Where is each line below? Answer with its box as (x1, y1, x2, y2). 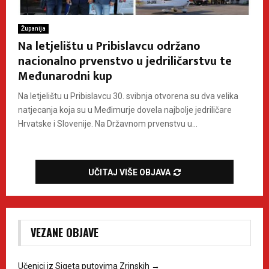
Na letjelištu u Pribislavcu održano (18, 35, 200, 56)
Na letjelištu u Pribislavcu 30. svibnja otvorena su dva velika (18, 91, 238, 101)
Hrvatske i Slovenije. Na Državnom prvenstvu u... (18, 118, 198, 128)
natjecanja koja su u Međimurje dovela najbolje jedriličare (18, 104, 232, 115)
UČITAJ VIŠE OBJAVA (88, 167, 171, 177)
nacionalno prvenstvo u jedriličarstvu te (18, 50, 232, 71)
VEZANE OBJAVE (31, 224, 98, 240)
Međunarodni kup (18, 65, 112, 86)
